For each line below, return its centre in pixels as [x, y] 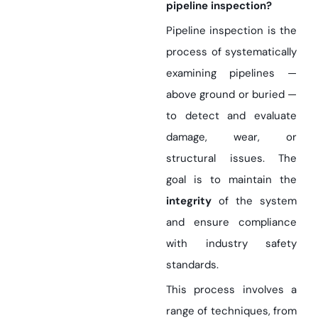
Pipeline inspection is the [231, 31]
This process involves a [231, 290]
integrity [189, 201]
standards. [192, 265]
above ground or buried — [231, 94]
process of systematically [231, 52]
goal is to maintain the [231, 180]
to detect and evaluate [231, 116]
